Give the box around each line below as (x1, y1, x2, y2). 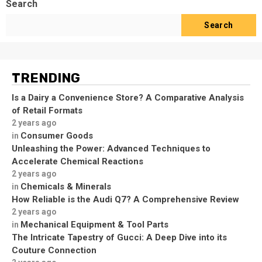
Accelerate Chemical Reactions (12, 156, 143, 167)
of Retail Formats (12, 105, 82, 116)
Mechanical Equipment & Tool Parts (20, 219, 168, 230)
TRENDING (12, 70, 80, 86)
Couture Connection (12, 244, 96, 256)
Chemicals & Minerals (20, 181, 111, 192)
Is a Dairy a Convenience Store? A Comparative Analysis (12, 92, 244, 103)
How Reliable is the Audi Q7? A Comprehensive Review (12, 194, 239, 205)
